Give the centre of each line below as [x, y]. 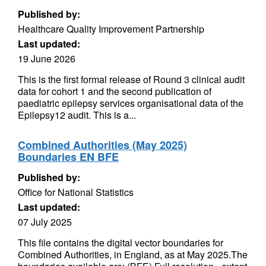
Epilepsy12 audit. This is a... [77, 115]
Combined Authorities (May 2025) [102, 145]
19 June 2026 [47, 58]
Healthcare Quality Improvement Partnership [111, 29]
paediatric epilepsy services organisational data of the [131, 103]
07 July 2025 [45, 222]
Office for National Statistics [76, 192]
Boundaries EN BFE [68, 157]
